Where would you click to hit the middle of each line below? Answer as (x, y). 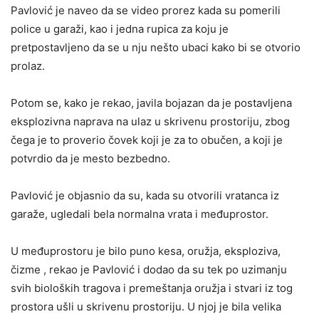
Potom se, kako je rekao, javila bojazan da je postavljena (151, 103)
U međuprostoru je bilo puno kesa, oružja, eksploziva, (146, 251)
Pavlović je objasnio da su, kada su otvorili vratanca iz (145, 196)
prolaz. (28, 66)
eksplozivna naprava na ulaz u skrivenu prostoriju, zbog (150, 122)
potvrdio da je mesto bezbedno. (90, 159)
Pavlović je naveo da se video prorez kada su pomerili (146, 11)
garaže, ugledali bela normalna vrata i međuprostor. (140, 214)
